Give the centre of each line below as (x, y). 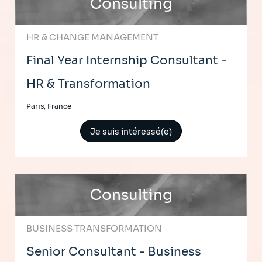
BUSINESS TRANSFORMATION (94, 228)
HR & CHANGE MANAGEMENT (92, 37)
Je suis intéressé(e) (131, 132)
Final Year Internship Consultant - (127, 61)
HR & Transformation (88, 84)
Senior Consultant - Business (114, 252)
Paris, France (49, 106)
